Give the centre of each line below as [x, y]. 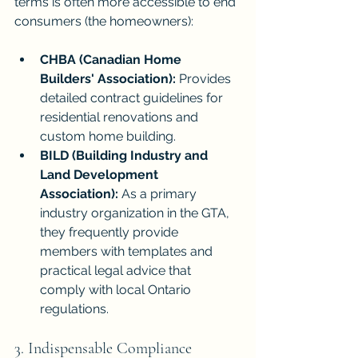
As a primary [159, 194]
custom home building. [108, 137]
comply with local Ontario [117, 290]
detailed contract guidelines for [133, 98]
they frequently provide [111, 233]
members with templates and [128, 252]
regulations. [74, 309]
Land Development [101, 175]
